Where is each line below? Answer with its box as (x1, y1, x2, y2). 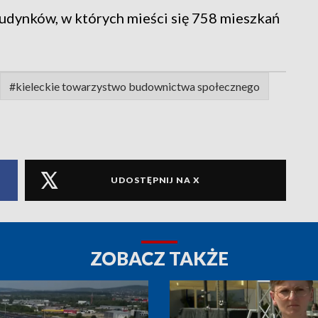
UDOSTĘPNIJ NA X (111, 175, 200, 186)
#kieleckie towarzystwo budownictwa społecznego (9, 79, 260, 93)
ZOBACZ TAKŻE (89, 246, 229, 270)
